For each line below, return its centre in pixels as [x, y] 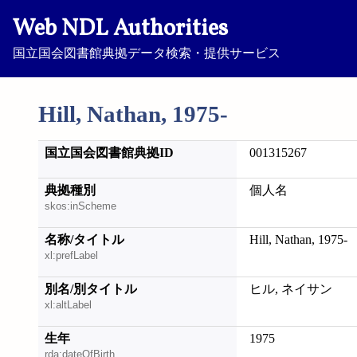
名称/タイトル [84, 239]
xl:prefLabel [71, 256]
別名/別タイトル [91, 289]
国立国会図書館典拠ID [109, 153]
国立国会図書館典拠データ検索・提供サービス [147, 53]
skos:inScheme [80, 206]
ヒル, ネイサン [291, 289]
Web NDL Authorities [120, 29]
